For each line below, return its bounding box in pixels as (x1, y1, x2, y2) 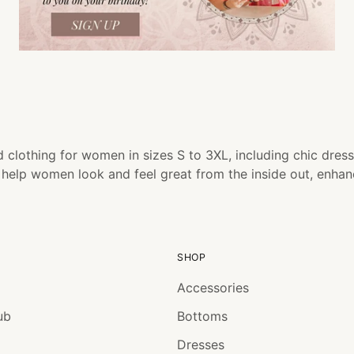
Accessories (177, 280, 249, 296)
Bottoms (177, 308, 228, 324)
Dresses (177, 337, 224, 352)
